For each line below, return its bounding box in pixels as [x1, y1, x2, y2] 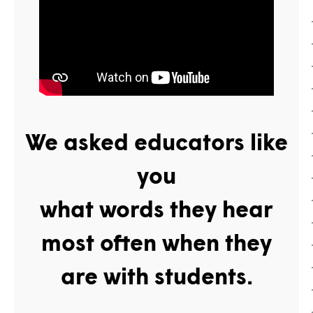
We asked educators [25, 128, 250, 156]
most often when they [41, 228, 272, 256]
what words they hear [40, 195, 273, 223]
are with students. [60, 262, 253, 290]
